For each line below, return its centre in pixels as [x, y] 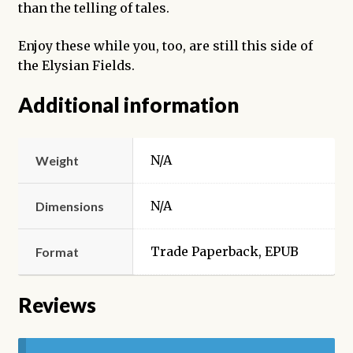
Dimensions [70, 206]
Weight [58, 161]
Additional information [128, 105]
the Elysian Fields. [76, 65]
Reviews [57, 305]
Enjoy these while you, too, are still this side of [165, 45]
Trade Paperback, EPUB [225, 252]
